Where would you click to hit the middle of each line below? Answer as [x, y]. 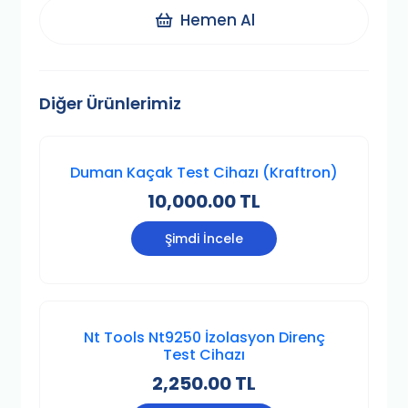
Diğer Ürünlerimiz [111, 104]
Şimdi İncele [204, 239]
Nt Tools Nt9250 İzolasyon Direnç [204, 338]
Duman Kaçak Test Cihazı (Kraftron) [204, 173]
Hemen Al [217, 20]
